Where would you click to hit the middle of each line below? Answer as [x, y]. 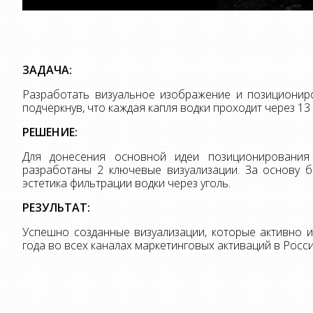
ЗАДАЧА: [47, 70]
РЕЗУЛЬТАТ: [56, 208]
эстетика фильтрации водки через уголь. [126, 183]
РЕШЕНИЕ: [50, 132]
